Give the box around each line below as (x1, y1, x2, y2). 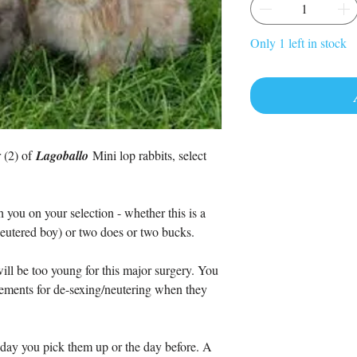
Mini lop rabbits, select (92, 147, 206, 163)
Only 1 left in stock (250, 34, 347, 51)
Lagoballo (36, 147, 92, 164)
